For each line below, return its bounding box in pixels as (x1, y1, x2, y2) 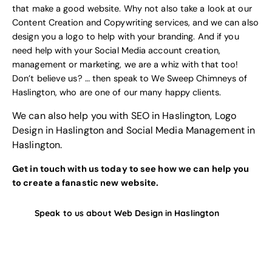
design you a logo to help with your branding (12, 31, 194, 43)
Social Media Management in (126, 123, 256, 137)
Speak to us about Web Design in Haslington (35, 208, 220, 219)
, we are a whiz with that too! (120, 59, 239, 71)
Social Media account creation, (95, 45, 221, 57)
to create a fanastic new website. (12, 177, 159, 189)
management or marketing (12, 59, 120, 71)
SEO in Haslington (131, 109, 211, 122)
